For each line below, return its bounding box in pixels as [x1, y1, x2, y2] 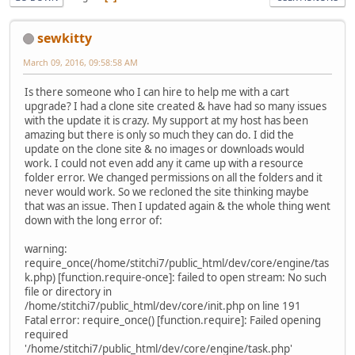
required [25, 326, 68, 342]
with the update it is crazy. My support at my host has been [25, 113, 308, 128]
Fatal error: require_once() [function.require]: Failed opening [25, 312, 321, 327]
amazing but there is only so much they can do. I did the [25, 127, 294, 142]
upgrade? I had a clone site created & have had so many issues [25, 98, 326, 113]
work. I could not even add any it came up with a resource [25, 155, 303, 170]
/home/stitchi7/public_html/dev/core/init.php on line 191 [25, 298, 301, 313]
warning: [25, 241, 67, 256]
